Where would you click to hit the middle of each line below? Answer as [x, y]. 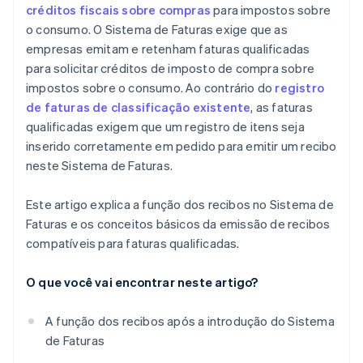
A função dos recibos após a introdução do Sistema [190, 321]
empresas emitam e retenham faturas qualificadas [168, 49]
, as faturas [282, 107]
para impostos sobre [271, 10]
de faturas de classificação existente [139, 107]
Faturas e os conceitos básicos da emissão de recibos [178, 224]
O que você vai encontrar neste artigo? [142, 282]
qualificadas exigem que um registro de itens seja [165, 127]
